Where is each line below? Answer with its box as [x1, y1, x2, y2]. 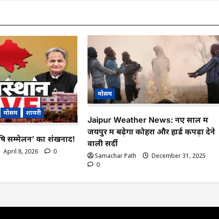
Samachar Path [95, 151, 137, 160]
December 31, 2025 [150, 151, 206, 160]
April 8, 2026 [1, 147, 40, 155]
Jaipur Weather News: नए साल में [88, 114, 209, 125]
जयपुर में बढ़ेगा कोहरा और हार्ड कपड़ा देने [88, 126, 216, 136]
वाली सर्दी [88, 138, 122, 148]
